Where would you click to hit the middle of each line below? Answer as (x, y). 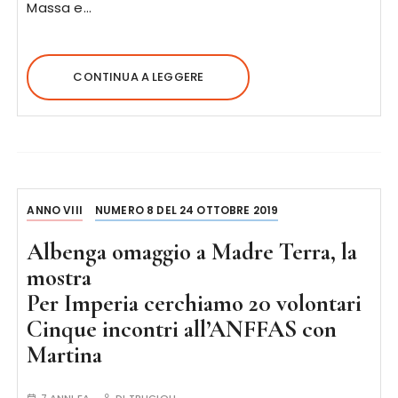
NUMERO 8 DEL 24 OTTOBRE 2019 (187, 210)
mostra (60, 278)
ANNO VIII (55, 210)
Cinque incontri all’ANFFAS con (182, 329)
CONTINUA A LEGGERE (139, 77)
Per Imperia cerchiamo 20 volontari (195, 303)
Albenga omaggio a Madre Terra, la (192, 252)
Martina (65, 355)
